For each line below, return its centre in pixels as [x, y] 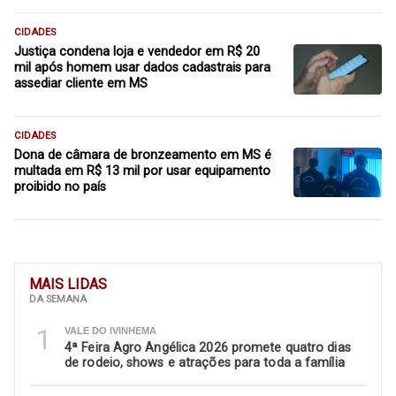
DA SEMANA [58, 299]
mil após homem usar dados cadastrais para [142, 68]
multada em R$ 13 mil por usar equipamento [142, 171]
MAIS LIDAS [68, 285]
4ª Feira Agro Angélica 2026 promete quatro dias [208, 348]
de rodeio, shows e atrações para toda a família [205, 363]
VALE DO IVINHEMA [110, 330]
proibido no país [60, 187]
